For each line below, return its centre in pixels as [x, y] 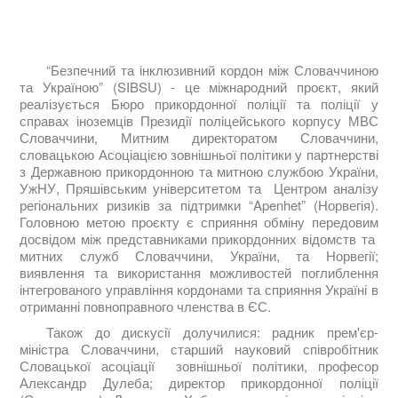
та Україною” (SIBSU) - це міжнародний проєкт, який [199, 86]
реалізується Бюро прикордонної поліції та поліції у [199, 103]
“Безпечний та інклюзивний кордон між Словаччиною [212, 69]
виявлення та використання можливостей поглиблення [199, 272]
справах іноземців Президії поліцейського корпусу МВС [199, 120]
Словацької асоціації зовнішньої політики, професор [199, 365]
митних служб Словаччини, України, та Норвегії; [199, 255]
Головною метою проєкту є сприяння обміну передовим [199, 221]
